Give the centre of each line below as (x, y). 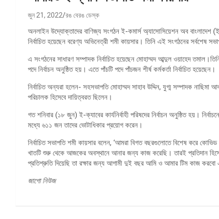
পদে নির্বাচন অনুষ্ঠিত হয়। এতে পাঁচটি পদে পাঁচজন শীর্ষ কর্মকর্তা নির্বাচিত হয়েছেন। (122, 69)
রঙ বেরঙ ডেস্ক (82, 15)
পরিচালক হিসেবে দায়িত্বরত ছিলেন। (70, 97)
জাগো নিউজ (42, 181)
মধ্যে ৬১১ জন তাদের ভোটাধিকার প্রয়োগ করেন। (85, 125)
